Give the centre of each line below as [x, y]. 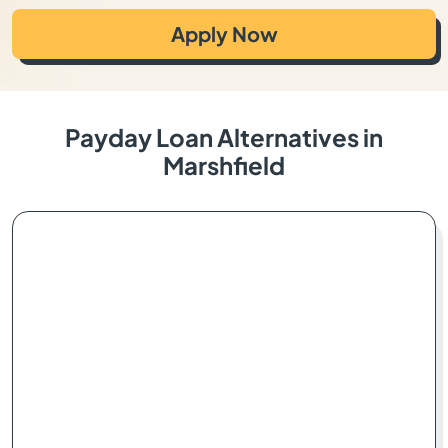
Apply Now [224, 33]
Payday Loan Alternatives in [224, 137]
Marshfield [224, 165]
